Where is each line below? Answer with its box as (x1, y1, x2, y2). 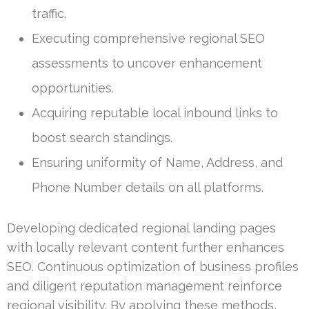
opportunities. (32, 81, 114, 96)
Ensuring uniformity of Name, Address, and (32, 155, 283, 170)
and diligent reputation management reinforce (7, 279, 282, 294)
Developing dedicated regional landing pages (7, 221, 276, 236)
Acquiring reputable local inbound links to (32, 106, 278, 121)
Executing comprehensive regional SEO (32, 31, 265, 46)
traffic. (32, 6, 66, 21)
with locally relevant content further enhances (7, 240, 284, 255)
